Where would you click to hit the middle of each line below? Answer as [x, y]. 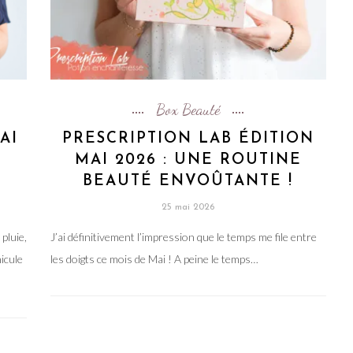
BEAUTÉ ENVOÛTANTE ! [188, 181]
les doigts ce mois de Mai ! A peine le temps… [154, 258]
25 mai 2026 [188, 207]
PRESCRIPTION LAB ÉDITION [188, 139]
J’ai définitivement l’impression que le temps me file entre [183, 236]
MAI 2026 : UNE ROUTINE [188, 160]
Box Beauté [188, 109]
